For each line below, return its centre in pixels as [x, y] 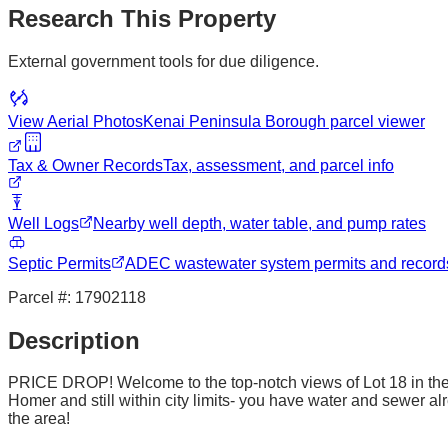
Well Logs [43, 223]
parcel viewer [375, 121]
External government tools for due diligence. [163, 61]
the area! [39, 419]
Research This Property [142, 18]
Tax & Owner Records [85, 165]
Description [74, 340]
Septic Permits [59, 263]
